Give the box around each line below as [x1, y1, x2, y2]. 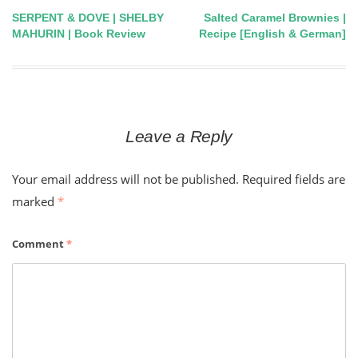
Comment [12, 237, 66, 252]
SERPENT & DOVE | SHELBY [12, 11, 164, 25]
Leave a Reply [125, 127, 233, 146]
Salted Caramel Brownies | [204, 11, 346, 25]
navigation [11, 46, 128, 73]
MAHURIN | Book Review [12, 27, 145, 41]
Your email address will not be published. [12, 171, 239, 188]
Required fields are [242, 171, 345, 188]
